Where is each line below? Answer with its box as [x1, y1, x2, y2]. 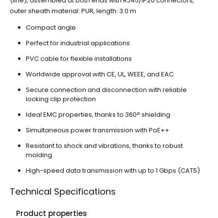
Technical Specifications [10, 185, 116, 198]
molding [25, 150, 52, 160]
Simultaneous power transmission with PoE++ [25, 125, 169, 135]
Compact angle [25, 22, 76, 32]
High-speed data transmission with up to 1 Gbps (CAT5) [25, 165, 200, 175]
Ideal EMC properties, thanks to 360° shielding [25, 109, 170, 119]
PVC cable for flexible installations [25, 54, 132, 63]
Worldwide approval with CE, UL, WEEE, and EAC [25, 69, 174, 79]
